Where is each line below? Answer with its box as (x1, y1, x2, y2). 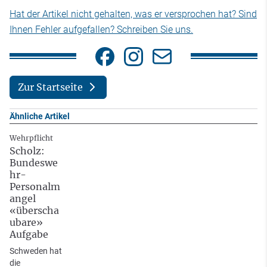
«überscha (10, 204, 59, 216)
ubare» (10, 216, 43, 228)
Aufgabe (10, 228, 48, 240)
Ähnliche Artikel (10, 111, 70, 121)
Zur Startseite (17, 81, 83, 94)
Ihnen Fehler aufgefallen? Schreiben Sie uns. (10, 23, 193, 35)
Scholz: (10, 144, 45, 157)
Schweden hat (10, 246, 62, 256)
